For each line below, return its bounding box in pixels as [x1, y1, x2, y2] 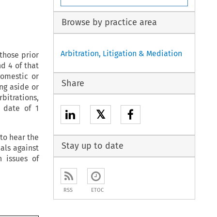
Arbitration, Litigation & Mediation [61, 48, 183, 58]
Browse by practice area [61, 17, 157, 28]
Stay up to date [61, 140, 124, 152]
